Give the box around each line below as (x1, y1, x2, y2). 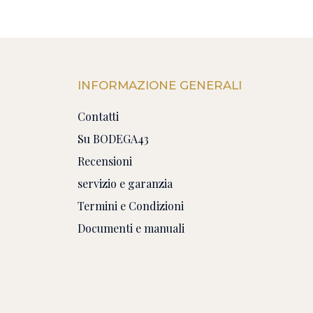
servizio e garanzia (78, 176, 173, 191)
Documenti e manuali (78, 221, 184, 236)
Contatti (78, 109, 119, 124)
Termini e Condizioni (78, 198, 184, 214)
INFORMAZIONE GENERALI (78, 78, 242, 93)
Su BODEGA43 (78, 131, 149, 147)
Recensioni (78, 154, 132, 169)
